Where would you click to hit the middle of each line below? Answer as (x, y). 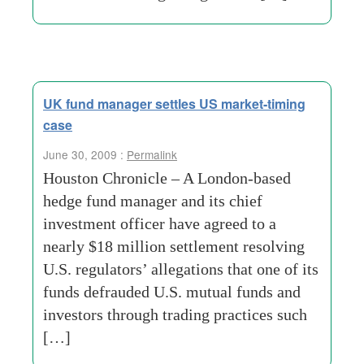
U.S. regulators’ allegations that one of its (181, 269)
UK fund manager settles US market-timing (174, 104)
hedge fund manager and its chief (153, 201)
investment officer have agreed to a (160, 223)
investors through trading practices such (175, 314)
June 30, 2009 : (85, 154)
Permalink (152, 154)
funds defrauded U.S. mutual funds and (172, 292)
